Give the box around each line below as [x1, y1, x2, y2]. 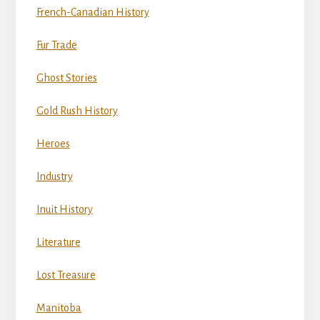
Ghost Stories [36, 72, 97, 84]
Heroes [36, 138, 70, 150]
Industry [36, 171, 73, 183]
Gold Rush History [36, 105, 118, 117]
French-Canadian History [36, 6, 149, 19]
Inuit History [36, 204, 93, 216]
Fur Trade [36, 39, 77, 51]
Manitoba [36, 302, 81, 314]
